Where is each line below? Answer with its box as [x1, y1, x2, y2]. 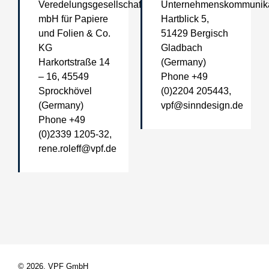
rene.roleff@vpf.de [38, 143, 116, 154]
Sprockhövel [38, 85, 92, 96]
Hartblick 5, [161, 13, 209, 24]
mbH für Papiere [38, 13, 108, 24]
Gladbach [161, 42, 202, 53]
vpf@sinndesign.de [161, 100, 243, 110]
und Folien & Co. [38, 28, 110, 38]
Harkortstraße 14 [38, 56, 110, 67]
